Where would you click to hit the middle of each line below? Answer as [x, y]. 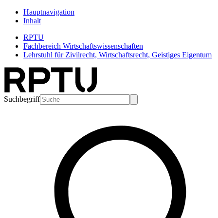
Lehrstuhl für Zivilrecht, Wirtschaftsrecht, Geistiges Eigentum [118, 55]
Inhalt [32, 21]
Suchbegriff [22, 99]
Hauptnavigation [49, 12]
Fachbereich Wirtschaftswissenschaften [83, 46]
